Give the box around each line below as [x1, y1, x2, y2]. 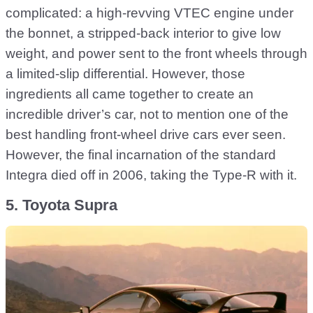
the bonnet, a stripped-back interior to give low [6, 25, 281, 41]
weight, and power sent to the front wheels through [6, 45, 307, 61]
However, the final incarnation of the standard [6, 147, 276, 162]
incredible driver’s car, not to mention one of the [6, 106, 289, 122]
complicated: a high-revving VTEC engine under [6, 5, 293, 20]
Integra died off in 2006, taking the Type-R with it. [6, 167, 297, 182]
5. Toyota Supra [6, 196, 117, 214]
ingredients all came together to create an [6, 86, 254, 101]
